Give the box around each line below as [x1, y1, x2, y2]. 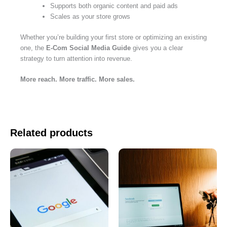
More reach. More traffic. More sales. [20, 75, 135, 84]
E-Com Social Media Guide [46, 44, 131, 52]
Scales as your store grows [50, 13, 130, 21]
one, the [20, 44, 46, 52]
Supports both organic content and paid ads [50, 2, 178, 10]
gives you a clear [131, 44, 183, 52]
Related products [10, 127, 93, 138]
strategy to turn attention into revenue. [20, 54, 132, 62]
